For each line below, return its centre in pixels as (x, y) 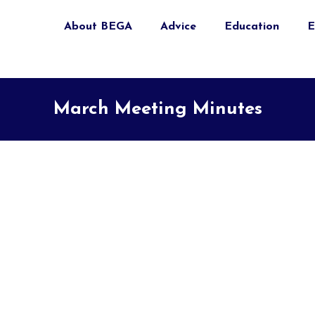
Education (252, 26)
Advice (178, 26)
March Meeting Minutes (157, 109)
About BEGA (98, 26)
